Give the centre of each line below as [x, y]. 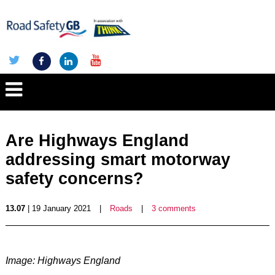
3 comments [173, 208]
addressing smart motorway [118, 160]
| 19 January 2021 [58, 208]
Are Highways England [97, 141]
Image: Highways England [63, 261]
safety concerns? [74, 179]
